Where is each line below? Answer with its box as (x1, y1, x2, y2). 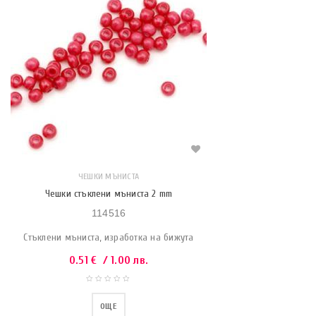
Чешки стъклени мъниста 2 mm (44, 188, 173, 200)
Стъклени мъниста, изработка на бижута (23, 231, 194, 243)
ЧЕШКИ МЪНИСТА (78, 171, 140, 181)
